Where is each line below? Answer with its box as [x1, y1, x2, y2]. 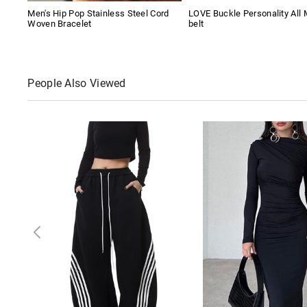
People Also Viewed [27, 77, 126, 90]
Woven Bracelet [27, 19, 92, 29]
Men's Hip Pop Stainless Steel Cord [27, 8, 169, 19]
